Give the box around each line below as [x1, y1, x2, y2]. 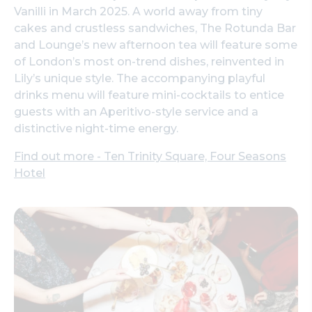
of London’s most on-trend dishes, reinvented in [14, 55, 284, 69]
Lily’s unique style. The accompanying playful [14, 72, 265, 86]
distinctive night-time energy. [14, 122, 178, 136]
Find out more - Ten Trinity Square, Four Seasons [14, 150, 286, 164]
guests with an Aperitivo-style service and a [14, 105, 258, 119]
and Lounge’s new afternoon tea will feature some [14, 38, 297, 52]
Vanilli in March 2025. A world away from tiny [14, 5, 263, 19]
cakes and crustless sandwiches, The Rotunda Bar [14, 22, 296, 36]
